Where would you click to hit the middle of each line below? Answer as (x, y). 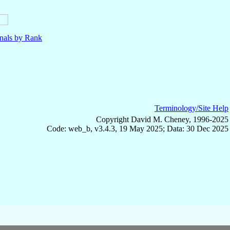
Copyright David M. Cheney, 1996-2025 (162, 119)
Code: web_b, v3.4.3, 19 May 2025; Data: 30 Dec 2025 (138, 128)
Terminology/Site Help (191, 108)
